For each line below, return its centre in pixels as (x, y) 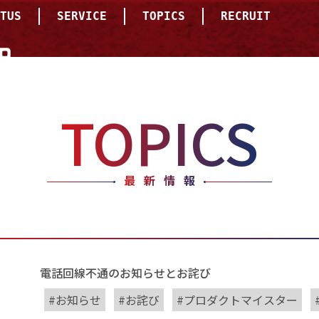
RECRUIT (246, 16)
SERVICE (82, 16)
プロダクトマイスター (241, 300)
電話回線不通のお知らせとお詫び (125, 273)
